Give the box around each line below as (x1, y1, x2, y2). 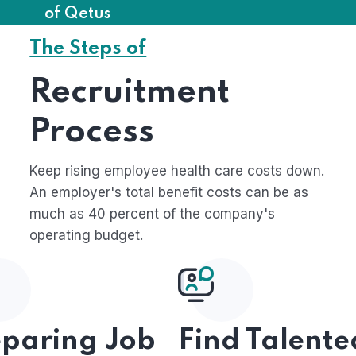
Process (29, 115, 155, 149)
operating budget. (29, 227, 144, 243)
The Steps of (29, 39, 147, 59)
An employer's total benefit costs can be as (29, 184, 309, 200)
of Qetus (44, 6, 110, 22)
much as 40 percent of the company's (29, 206, 276, 222)
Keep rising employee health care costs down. (29, 163, 325, 179)
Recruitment (29, 75, 230, 110)
